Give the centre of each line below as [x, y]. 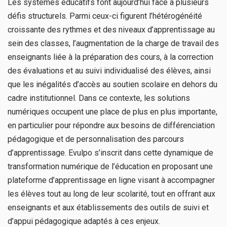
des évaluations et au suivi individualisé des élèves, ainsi [109, 70]
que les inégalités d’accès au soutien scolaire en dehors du [112, 84]
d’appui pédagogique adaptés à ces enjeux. [84, 221]
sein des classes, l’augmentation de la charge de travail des [113, 43]
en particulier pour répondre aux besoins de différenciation [111, 125]
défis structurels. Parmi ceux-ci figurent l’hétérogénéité [105, 16]
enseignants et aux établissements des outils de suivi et [108, 207]
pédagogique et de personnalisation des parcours [96, 139]
